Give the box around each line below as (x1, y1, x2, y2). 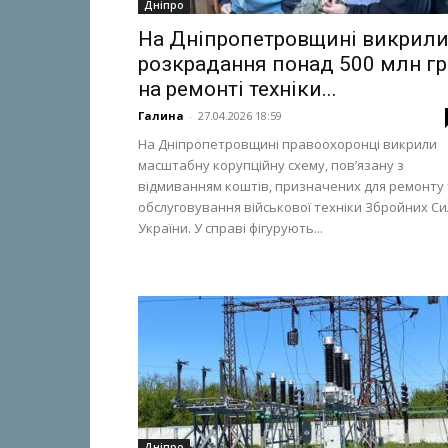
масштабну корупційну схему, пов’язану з (138, 156, 404, 174)
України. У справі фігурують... (138, 219, 323, 237)
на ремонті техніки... (138, 77, 337, 101)
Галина (138, 108, 184, 123)
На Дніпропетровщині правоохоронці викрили (138, 135, 437, 153)
